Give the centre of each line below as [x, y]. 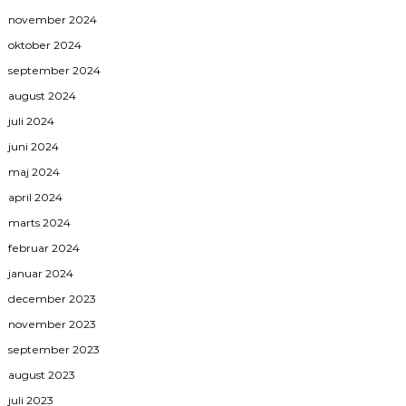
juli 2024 [32, 121]
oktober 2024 [45, 44]
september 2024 [55, 70]
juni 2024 [34, 146]
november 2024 [53, 19]
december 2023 [53, 298]
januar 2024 [41, 273]
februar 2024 [44, 247]
